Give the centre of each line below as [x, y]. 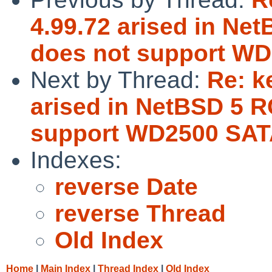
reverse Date [126, 186]
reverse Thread [140, 213]
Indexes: [76, 160]
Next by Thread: [119, 80]
